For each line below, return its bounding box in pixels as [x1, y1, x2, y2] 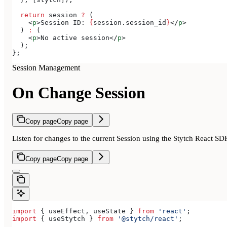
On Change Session [12, 83, 145, 102]
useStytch [49, 215, 85, 223]
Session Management [12, 63, 80, 72]
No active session [41, 34, 109, 42]
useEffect [49, 207, 85, 215]
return [12, 11, 45, 19]
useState [93, 207, 126, 215]
